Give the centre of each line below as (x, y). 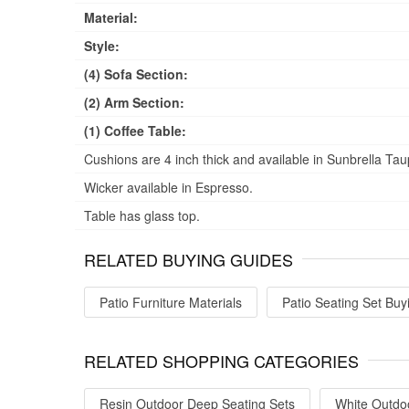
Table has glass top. (142, 215)
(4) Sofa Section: (136, 73)
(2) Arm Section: (134, 102)
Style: (102, 45)
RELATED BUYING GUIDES (189, 259)
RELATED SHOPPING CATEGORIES (221, 360)
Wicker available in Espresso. (168, 187)
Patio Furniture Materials (171, 302)
